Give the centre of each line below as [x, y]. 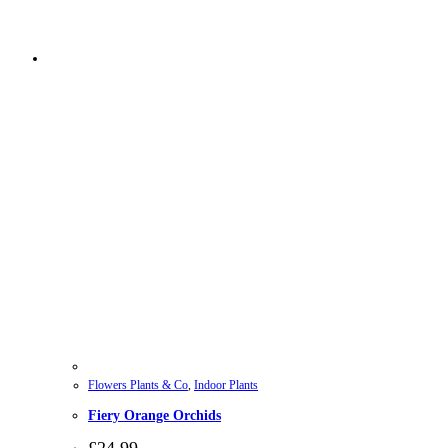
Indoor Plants [226, 385]
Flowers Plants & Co [138, 385]
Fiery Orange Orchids [154, 415]
